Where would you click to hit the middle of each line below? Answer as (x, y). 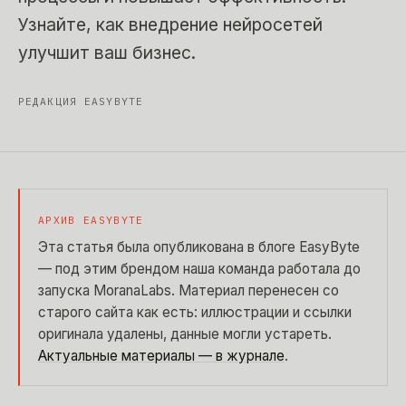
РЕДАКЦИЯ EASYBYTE (81, 101)
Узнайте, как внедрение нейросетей (170, 24)
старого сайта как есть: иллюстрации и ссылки (195, 312)
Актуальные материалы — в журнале (161, 356)
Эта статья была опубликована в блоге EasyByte (199, 247)
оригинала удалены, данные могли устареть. (185, 334)
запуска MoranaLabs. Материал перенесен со (188, 290)
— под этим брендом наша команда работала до (199, 269)
